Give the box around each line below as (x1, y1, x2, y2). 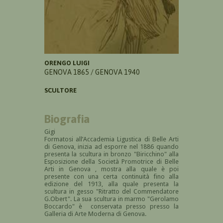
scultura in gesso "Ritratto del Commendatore (44, 188, 179, 196)
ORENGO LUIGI (44, 59, 90, 67)
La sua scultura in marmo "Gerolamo (73, 195, 179, 203)
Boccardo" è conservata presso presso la (44, 203, 179, 211)
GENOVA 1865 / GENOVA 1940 (44, 68, 140, 77)
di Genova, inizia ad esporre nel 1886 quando (44, 143, 179, 151)
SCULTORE (44, 87, 77, 95)
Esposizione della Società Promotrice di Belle (44, 158, 179, 166)
